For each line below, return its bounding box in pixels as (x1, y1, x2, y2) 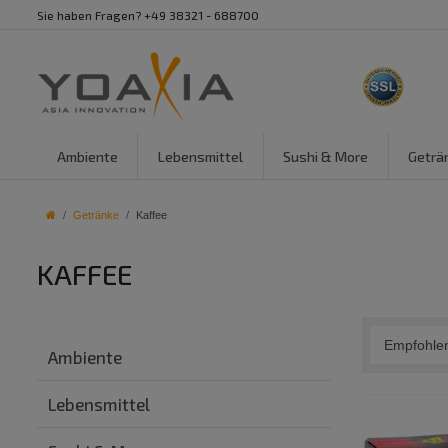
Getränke (73, 209, 119, 221)
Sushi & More (283, 147, 369, 165)
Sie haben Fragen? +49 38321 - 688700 (37, 8, 259, 22)
